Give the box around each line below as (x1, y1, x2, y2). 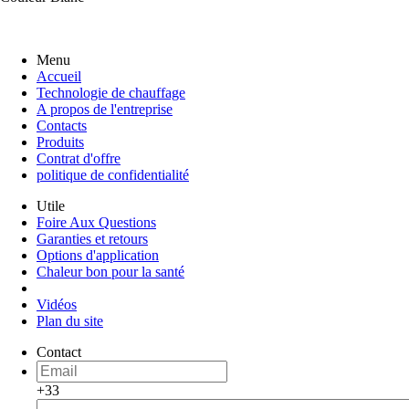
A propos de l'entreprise (37, 100, 173, 117)
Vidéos (37, 296, 77, 312)
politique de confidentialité (37, 166, 189, 183)
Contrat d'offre (37, 150, 121, 166)
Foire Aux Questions (37, 214, 156, 230)
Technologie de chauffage (37, 84, 185, 100)
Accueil (37, 68, 81, 84)
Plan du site (37, 312, 103, 329)
